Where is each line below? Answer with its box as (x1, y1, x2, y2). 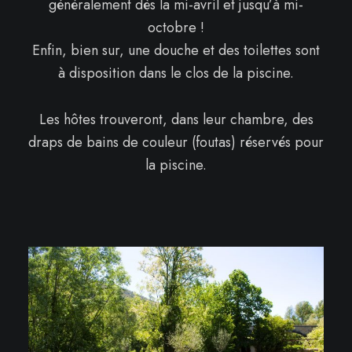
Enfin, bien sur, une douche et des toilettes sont (32, 40, 320, 60)
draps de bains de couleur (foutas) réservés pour (28, 132, 324, 152)
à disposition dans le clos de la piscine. (58, 63, 294, 83)
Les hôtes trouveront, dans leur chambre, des (38, 109, 313, 130)
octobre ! (148, 17, 204, 38)
